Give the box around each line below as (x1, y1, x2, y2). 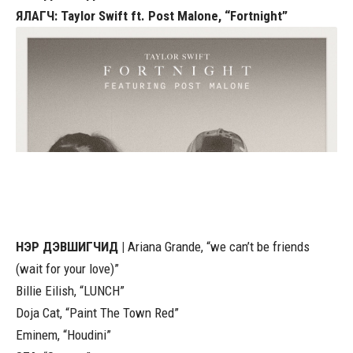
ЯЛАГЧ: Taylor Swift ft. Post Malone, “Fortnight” (16, 7, 288, 24)
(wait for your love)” (16, 260, 119, 277)
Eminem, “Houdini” (16, 326, 111, 343)
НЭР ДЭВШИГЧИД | (16, 238, 124, 255)
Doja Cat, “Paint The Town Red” (16, 304, 179, 321)
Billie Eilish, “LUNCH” (16, 282, 124, 299)
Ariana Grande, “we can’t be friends (124, 238, 310, 255)
